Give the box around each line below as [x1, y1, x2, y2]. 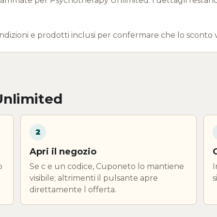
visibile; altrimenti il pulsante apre [30, 173, 158, 183]
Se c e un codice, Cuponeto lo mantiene [30, 161, 184, 171]
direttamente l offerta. [30, 185, 116, 194]
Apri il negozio [30, 146, 96, 157]
